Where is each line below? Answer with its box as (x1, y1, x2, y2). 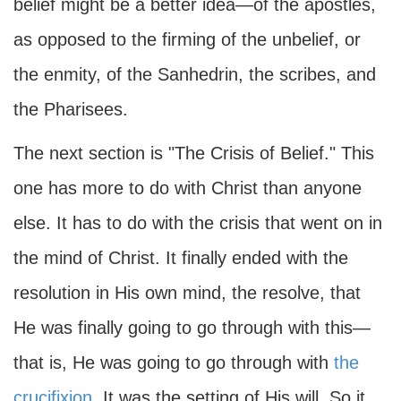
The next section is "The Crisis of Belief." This (13, 143, 374, 163)
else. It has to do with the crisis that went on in (13, 213, 382, 233)
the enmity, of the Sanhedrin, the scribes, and (13, 64, 376, 84)
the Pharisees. (13, 99, 128, 119)
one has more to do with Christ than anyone (13, 178, 362, 198)
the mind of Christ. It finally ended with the (13, 248, 348, 268)
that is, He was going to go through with (13, 353, 334, 372)
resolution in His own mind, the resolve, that (13, 283, 361, 303)
